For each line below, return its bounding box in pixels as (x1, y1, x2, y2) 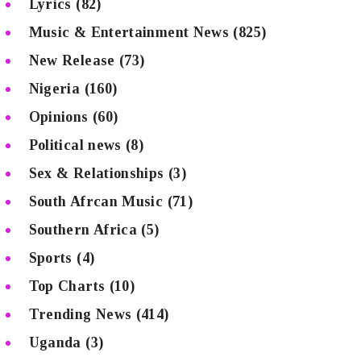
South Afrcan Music (28, 193, 164, 210)
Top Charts (28, 278, 106, 295)
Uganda (28, 334, 81, 351)
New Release (28, 52, 115, 69)
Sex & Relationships (28, 165, 164, 182)
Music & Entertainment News (28, 24, 230, 41)
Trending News (28, 306, 132, 323)
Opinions (28, 109, 89, 126)
